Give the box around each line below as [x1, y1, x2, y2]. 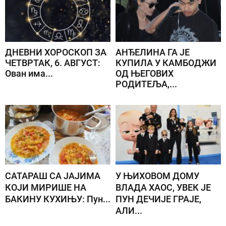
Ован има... [5, 68, 53, 79]
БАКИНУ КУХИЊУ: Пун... [5, 194, 110, 205]
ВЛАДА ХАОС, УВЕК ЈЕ [116, 182, 211, 193]
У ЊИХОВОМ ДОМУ [116, 171, 199, 182]
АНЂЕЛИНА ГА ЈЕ [116, 47, 190, 58]
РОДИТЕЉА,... [116, 79, 177, 90]
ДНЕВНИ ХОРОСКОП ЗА [5, 47, 106, 58]
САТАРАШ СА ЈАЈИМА [5, 171, 100, 182]
